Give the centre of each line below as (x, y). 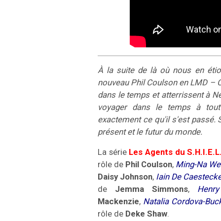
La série (113, 152)
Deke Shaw (146, 213)
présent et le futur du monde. (150, 131)
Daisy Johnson (125, 176)
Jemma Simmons (151, 189)
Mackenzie (118, 201)
